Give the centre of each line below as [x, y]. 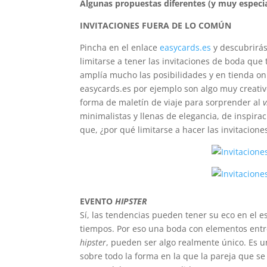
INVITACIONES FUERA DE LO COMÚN [156, 25]
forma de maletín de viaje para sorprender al [172, 102]
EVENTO [98, 201]
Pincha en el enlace [120, 47]
